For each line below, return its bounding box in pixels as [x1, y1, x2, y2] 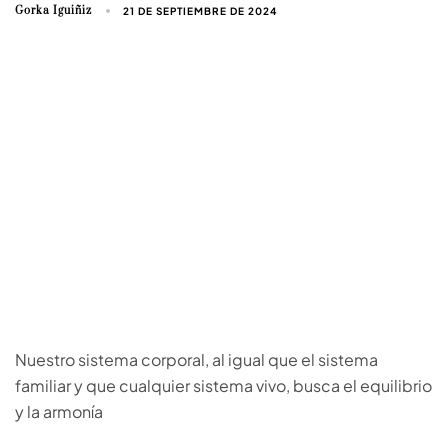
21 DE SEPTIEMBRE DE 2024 [123, 4, 279, 17]
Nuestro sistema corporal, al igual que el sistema [15, 348, 378, 370]
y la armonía [15, 400, 103, 422]
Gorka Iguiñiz [15, 3, 92, 18]
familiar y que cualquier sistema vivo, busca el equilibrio [15, 374, 432, 396]
